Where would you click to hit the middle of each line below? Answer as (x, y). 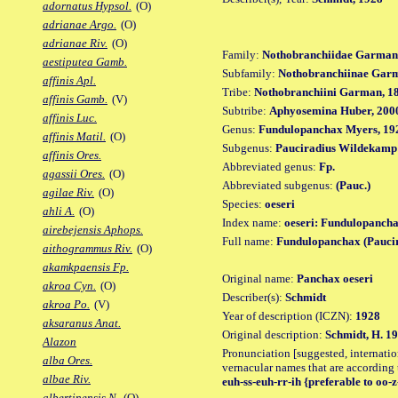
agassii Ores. (74, 174)
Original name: (259, 278)
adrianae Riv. (75, 44)
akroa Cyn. (69, 286)
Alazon (60, 342)
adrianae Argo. (80, 25)
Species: (243, 203)
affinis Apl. (69, 81)
